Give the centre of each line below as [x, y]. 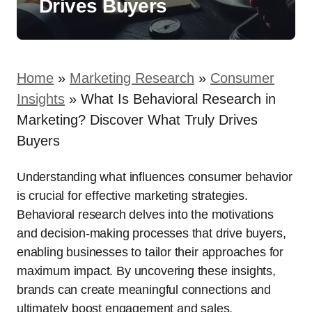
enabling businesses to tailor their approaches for [150, 252]
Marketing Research [132, 78]
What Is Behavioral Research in [178, 99]
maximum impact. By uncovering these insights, [146, 271]
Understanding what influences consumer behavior [155, 177]
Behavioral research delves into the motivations [145, 214]
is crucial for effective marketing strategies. [132, 196]
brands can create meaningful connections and [144, 290]
